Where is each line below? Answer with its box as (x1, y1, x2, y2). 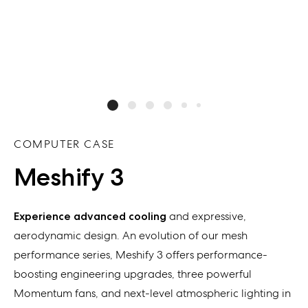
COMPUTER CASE (14, 137, 115, 151)
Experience (14, 209, 71, 223)
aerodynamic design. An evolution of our (14, 228, 221, 243)
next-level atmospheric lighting (124, 286, 282, 300)
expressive (192, 209, 243, 223)
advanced (74, 209, 126, 223)
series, (80, 247, 115, 262)
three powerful (175, 267, 252, 281)
